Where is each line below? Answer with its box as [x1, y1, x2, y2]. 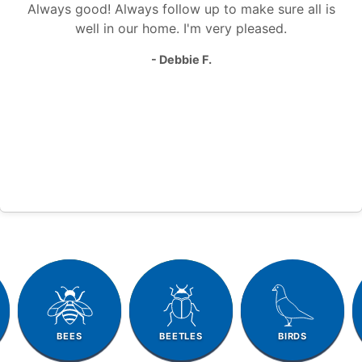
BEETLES [159, 330, 203, 342]
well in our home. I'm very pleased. [75, 19, 287, 36]
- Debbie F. [150, 52, 212, 66]
